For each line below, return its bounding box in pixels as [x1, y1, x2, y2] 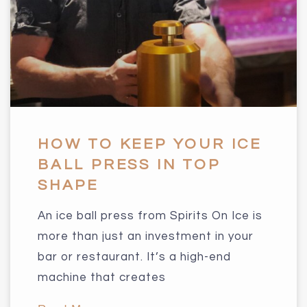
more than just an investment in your [38, 230, 254, 243]
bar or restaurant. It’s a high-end [38, 250, 231, 263]
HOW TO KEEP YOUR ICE [38, 136, 262, 152]
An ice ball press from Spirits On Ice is [38, 209, 262, 222]
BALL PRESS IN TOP [38, 156, 221, 173]
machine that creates [38, 271, 166, 284]
